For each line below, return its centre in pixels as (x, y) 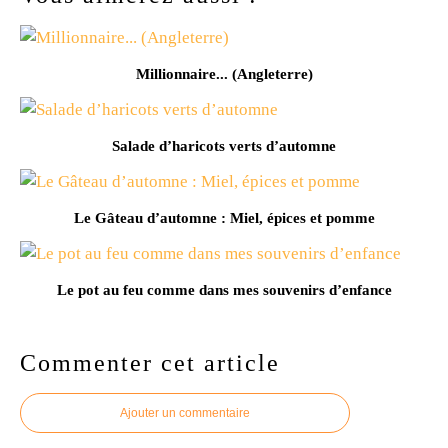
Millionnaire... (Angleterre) (224, 73)
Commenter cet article (150, 362)
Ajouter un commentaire (185, 412)
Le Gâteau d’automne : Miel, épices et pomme (224, 217)
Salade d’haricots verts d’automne (224, 145)
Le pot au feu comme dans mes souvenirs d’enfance (224, 289)
